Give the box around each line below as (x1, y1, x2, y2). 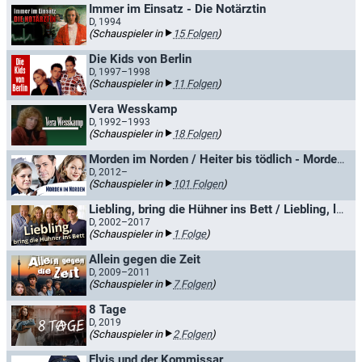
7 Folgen (173, 278, 212, 290)
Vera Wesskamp (89, 102, 177, 116)
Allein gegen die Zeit (89, 252, 200, 267)
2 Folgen (173, 328, 212, 340)
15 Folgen (173, 27, 217, 40)
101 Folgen (173, 178, 223, 190)
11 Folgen (173, 78, 217, 90)
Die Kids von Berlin (89, 52, 192, 66)
